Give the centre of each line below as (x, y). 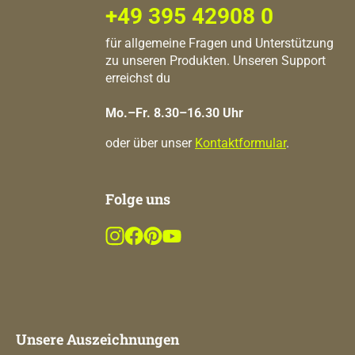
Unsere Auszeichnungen (97, 340)
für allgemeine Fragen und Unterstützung (219, 44)
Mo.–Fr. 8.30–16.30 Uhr (174, 113)
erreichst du (138, 78)
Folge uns (138, 199)
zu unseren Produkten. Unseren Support (216, 61)
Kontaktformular (240, 143)
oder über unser (150, 143)
